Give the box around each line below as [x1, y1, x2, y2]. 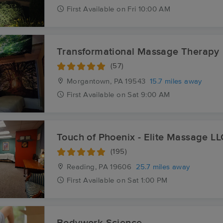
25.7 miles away [135, 163, 190, 171]
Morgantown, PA [64, 78, 123, 85]
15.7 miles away [149, 78, 202, 85]
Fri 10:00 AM [127, 5, 171, 13]
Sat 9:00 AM [127, 91, 170, 99]
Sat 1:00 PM [127, 177, 168, 184]
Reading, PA [64, 163, 109, 171]
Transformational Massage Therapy [57, 47, 220, 57]
